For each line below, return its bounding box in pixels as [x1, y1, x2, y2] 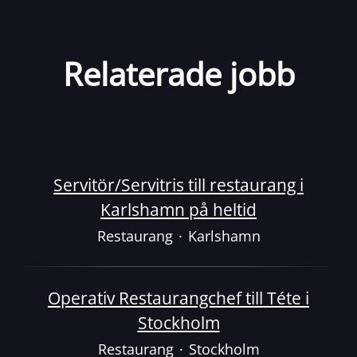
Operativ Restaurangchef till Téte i [48, 287, 309, 309]
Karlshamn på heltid [100, 198, 257, 221]
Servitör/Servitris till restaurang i [53, 174, 304, 196]
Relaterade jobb [62, 52, 295, 96]
